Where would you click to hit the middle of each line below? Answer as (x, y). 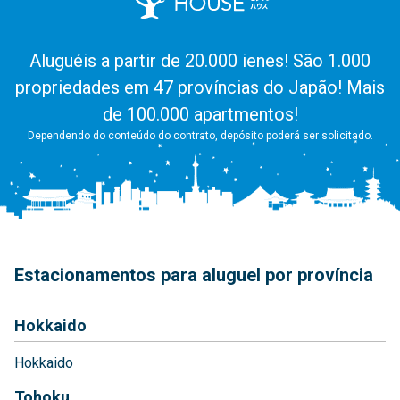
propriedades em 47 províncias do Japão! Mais (200, 88)
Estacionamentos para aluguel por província (194, 275)
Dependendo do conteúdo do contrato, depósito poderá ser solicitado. (200, 136)
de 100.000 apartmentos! (200, 115)
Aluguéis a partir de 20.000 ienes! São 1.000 (200, 61)
